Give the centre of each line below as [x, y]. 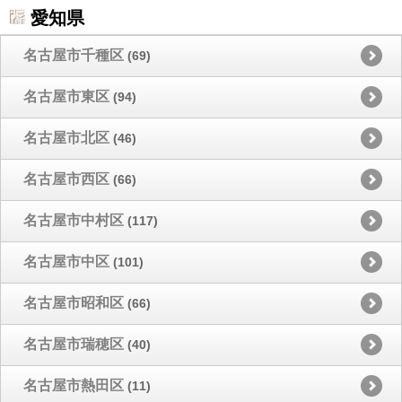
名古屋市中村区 [74, 220]
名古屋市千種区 [74, 55]
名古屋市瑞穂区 [74, 344]
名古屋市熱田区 [74, 385]
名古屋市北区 [66, 138]
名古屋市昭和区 [74, 303]
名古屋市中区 [66, 262]
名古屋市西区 [66, 179]
